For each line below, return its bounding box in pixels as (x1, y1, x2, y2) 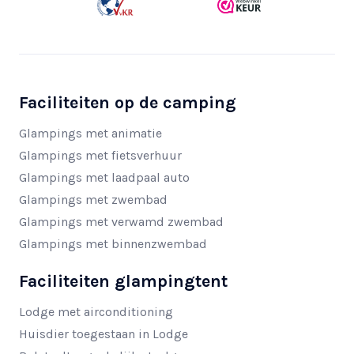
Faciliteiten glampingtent (19, 271, 228, 292)
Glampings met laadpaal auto (19, 170, 190, 186)
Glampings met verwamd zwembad (19, 214, 224, 230)
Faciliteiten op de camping (19, 92, 236, 113)
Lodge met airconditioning (19, 304, 173, 320)
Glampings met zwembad (19, 192, 168, 208)
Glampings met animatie (19, 126, 162, 141)
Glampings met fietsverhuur (19, 148, 182, 164)
